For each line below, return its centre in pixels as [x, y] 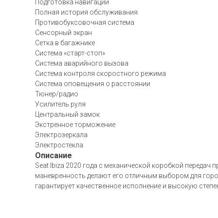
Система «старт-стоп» [70, 53]
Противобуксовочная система [85, 22]
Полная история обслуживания [86, 12]
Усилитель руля [60, 104]
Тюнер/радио [57, 94]
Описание [54, 155]
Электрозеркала [61, 135]
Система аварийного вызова [82, 63]
